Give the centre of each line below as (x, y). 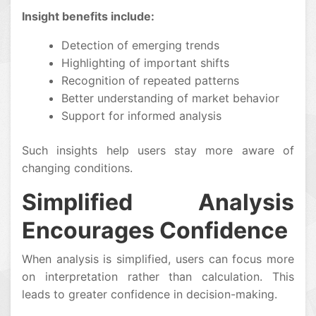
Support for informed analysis (141, 116)
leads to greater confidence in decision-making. (150, 294)
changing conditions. (77, 168)
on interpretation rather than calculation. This (158, 277)
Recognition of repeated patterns (150, 81)
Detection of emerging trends (140, 45)
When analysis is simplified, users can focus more (158, 259)
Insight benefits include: (88, 17)
